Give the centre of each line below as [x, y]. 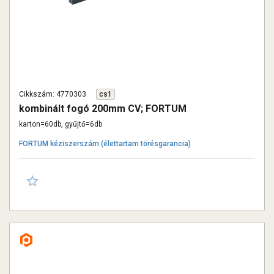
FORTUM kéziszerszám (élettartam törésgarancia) [105, 144]
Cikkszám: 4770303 [53, 94]
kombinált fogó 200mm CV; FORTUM [103, 109]
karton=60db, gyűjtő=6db [61, 124]
